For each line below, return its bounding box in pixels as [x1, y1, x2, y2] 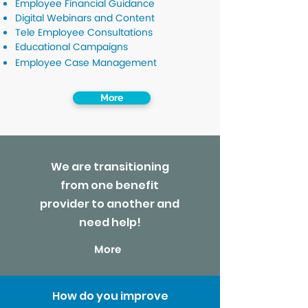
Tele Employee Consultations [15, 25, 153, 41]
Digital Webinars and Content [15, 10, 155, 26]
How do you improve [52, 288, 168, 304]
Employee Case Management [15, 55, 157, 71]
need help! [78, 214, 141, 230]
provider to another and [40, 196, 179, 212]
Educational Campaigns [15, 39, 128, 55]
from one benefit [60, 177, 159, 193]
